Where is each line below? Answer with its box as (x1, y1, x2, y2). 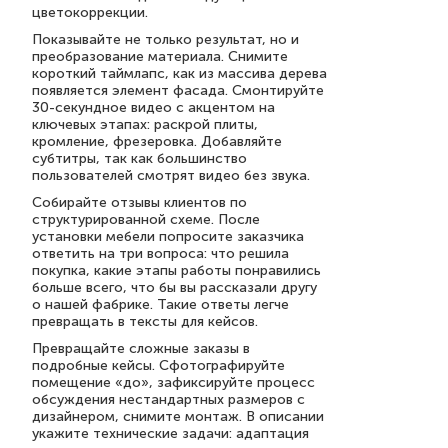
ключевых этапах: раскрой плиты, (32, 116, 258, 133)
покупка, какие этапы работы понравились (32, 262, 321, 279)
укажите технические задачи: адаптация (32, 425, 309, 442)
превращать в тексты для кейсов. (32, 313, 258, 330)
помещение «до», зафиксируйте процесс (32, 374, 315, 391)
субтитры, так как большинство (32, 150, 247, 167)
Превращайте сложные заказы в (32, 340, 250, 357)
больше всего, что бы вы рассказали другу (32, 279, 317, 296)
